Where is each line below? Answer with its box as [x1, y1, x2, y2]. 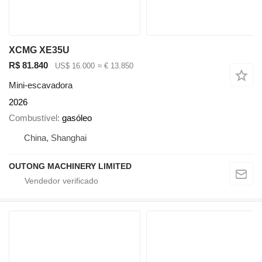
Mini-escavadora [9, 80, 73, 91]
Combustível [9, 112, 57, 123]
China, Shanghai [24, 132, 87, 143]
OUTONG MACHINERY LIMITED [9, 161, 132, 171]
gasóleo [62, 112, 92, 123]
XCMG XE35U [9, 44, 70, 55]
